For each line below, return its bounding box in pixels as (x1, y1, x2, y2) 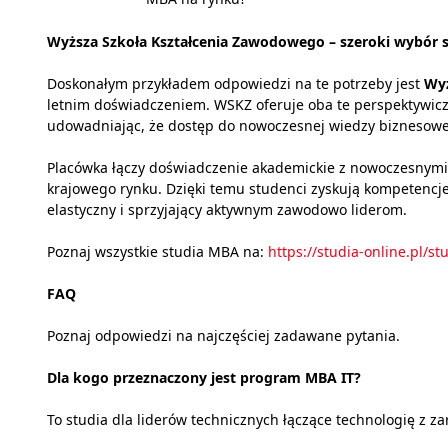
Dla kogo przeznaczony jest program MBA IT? (47, 368, 361, 388)
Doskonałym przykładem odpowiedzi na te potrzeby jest (47, 74, 424, 94)
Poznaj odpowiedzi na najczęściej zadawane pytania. (47, 326, 400, 346)
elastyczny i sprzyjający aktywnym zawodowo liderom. (47, 200, 407, 220)
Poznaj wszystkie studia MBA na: (47, 242, 268, 262)
